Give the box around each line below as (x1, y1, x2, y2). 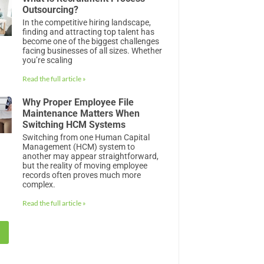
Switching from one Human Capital (22, 132, 150, 142)
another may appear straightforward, (22, 151, 159, 161)
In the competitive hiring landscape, (22, 17, 151, 27)
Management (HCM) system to (22, 141, 136, 151)
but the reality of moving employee (22, 160, 148, 170)
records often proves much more (22, 170, 141, 180)
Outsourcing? (22, 4, 79, 15)
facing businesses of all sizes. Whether (22, 45, 163, 55)
